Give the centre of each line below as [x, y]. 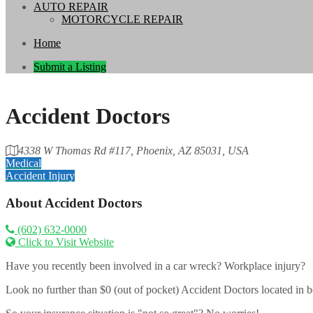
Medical [23, 163]
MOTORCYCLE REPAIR [122, 19]
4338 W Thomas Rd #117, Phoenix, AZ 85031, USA [133, 150]
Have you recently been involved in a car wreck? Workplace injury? [155, 266]
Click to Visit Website [66, 242]
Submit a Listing [70, 67]
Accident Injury [40, 175]
